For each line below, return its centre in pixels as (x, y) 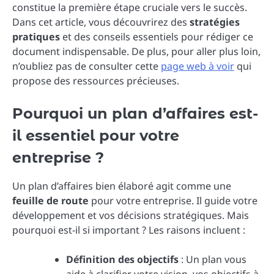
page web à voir (198, 66)
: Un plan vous (213, 260)
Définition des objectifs (122, 260)
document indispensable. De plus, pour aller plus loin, (136, 51)
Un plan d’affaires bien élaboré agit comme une (122, 186)
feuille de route (50, 201)
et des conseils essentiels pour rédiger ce (157, 37)
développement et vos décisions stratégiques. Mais (131, 216)
